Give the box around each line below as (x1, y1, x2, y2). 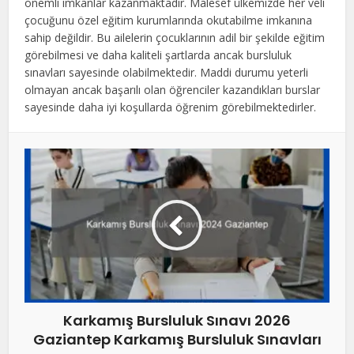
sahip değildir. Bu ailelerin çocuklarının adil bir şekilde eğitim (24, 29, 326, 45)
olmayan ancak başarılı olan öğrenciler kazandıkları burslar (24, 81, 321, 97)
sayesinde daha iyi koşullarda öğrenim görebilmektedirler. (24, 99, 317, 115)
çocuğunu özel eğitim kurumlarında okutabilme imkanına (24, 12, 313, 28)
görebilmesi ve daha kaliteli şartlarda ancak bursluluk (24, 47, 292, 62)
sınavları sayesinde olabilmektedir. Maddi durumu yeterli (24, 64, 309, 80)
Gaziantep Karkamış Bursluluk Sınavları (32, 329, 322, 349)
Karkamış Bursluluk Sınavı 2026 (63, 310, 291, 330)
